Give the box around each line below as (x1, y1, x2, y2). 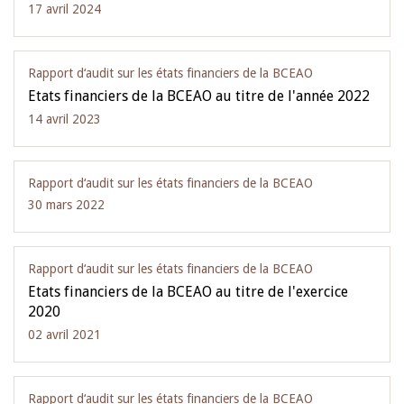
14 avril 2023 (28, 112, 101, 126)
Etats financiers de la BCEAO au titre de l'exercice (28, 283, 348, 300)
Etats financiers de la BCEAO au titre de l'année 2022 (28, 87, 370, 105)
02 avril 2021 (28, 327, 101, 342)
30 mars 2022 (28, 197, 105, 212)
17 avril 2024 (28, 2, 101, 16)
